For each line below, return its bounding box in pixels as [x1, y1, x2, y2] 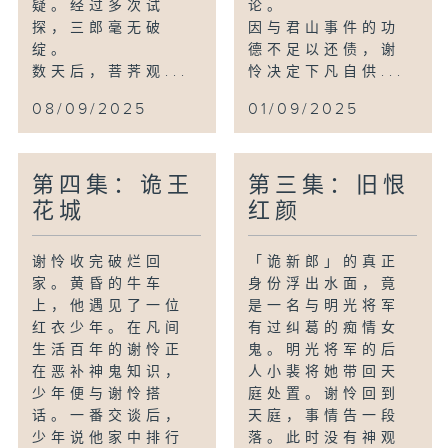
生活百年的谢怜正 [32, 341, 185, 358]
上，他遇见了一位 [32, 297, 185, 314]
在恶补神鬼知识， [32, 363, 185, 380]
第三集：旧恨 [248, 172, 411, 198]
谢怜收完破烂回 [32, 253, 166, 270]
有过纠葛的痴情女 [248, 319, 401, 336]
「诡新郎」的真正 [248, 253, 401, 270]
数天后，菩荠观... [32, 63, 190, 80]
